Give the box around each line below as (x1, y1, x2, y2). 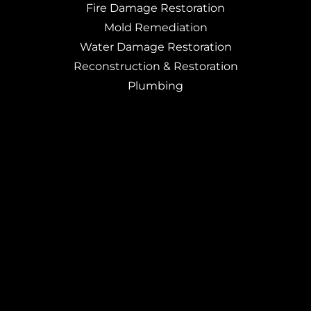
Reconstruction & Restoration (73, 59, 238, 73)
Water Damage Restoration (79, 40, 232, 53)
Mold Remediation (103, 20, 208, 34)
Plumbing (128, 78, 183, 92)
